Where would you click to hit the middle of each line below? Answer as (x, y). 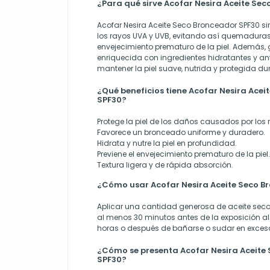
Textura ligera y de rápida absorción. (165, 165)
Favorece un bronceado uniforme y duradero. (181, 133)
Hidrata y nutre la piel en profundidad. (167, 143)
